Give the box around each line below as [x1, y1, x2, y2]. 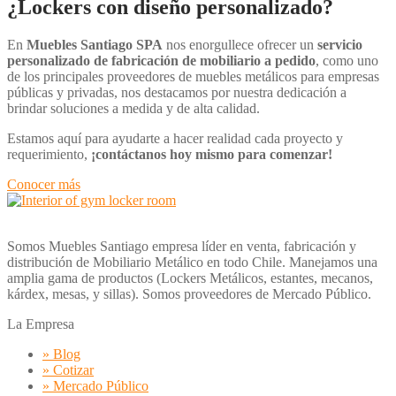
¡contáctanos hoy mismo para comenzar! [91, 147, 332, 163]
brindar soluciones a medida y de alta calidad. [7, 101, 263, 117]
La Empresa [7, 316, 74, 332]
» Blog [42, 346, 80, 362]
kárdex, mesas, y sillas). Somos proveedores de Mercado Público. [7, 286, 371, 302]
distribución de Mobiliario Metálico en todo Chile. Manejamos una [7, 255, 377, 270]
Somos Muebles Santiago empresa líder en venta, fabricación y [7, 239, 356, 255]
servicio [317, 37, 362, 53]
